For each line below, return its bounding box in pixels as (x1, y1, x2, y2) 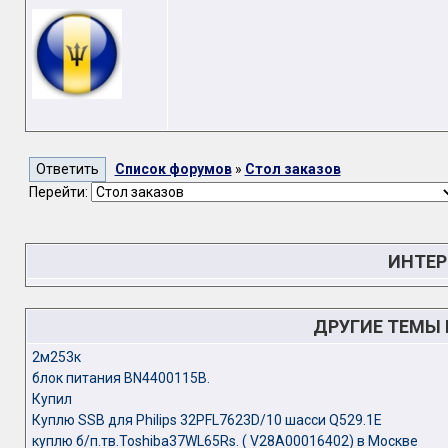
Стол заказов (244, 161, 341, 177)
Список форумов (114, 161, 232, 177)
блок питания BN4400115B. (31, 370, 210, 386)
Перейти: (28, 184, 91, 200)
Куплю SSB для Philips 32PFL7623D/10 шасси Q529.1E (31, 412, 382, 428)
